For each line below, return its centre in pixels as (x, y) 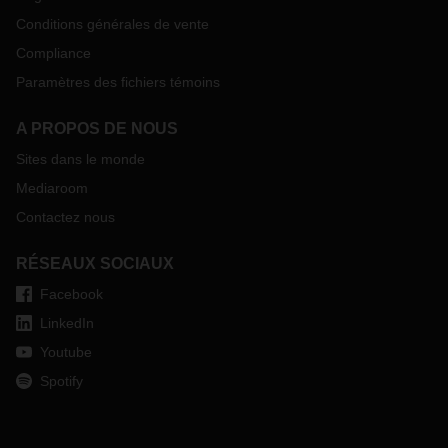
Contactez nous (65, 217)
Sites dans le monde (80, 159)
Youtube (66, 352)
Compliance (53, 53)
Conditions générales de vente (112, 24)
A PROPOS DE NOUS (97, 128)
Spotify (61, 381)
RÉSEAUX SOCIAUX (95, 263)
